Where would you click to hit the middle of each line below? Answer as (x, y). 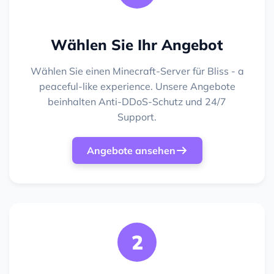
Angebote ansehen (131, 151)
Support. (137, 117)
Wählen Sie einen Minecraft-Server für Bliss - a (137, 71)
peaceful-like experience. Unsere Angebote (137, 87)
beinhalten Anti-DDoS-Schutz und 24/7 (137, 102)
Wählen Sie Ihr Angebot (137, 45)
